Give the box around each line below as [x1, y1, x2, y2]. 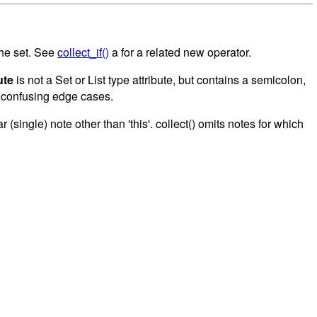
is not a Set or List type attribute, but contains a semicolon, [13, 71, 306, 88]
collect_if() [57, 43, 109, 60]
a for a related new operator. [109, 43, 251, 60]
